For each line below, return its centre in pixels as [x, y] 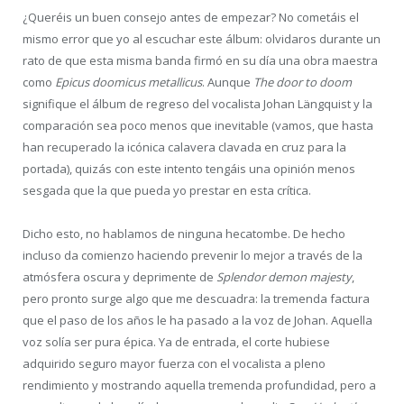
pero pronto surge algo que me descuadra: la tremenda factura [196, 298]
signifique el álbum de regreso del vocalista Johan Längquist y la [197, 103]
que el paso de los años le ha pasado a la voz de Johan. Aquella [197, 320]
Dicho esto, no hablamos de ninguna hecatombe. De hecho [184, 233]
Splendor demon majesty [284, 276]
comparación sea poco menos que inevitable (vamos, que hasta [198, 125]
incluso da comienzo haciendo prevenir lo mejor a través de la [193, 255]
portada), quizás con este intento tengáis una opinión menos [189, 168]
